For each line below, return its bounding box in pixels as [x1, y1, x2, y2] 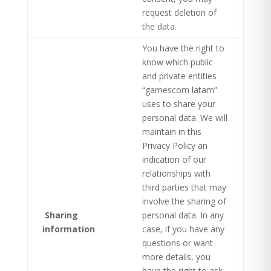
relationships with [142, 168, 211, 179]
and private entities [142, 70, 217, 82]
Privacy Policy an [142, 140, 207, 151]
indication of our [142, 154, 206, 165]
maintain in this [142, 126, 201, 137]
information [42, 223, 95, 235]
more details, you [142, 251, 211, 263]
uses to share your [142, 98, 215, 109]
